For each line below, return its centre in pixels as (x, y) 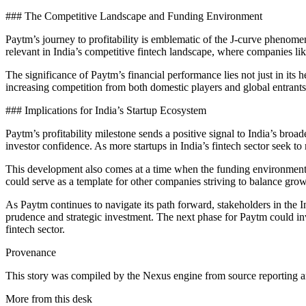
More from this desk (49, 298)
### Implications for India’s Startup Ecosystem (106, 110)
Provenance (31, 252)
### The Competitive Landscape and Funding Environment (134, 16)
